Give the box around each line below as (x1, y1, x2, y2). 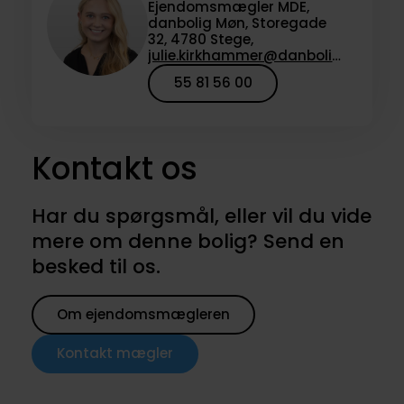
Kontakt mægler (56, 344, 173, 363)
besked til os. (31, 252, 161, 281)
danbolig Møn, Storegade (148, 13, 327, 32)
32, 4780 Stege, (148, 29, 254, 49)
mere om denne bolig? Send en (31, 227, 344, 256)
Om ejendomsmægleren (56, 305, 230, 325)
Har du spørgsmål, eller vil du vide (31, 202, 372, 231)
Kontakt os (31, 146, 197, 190)
